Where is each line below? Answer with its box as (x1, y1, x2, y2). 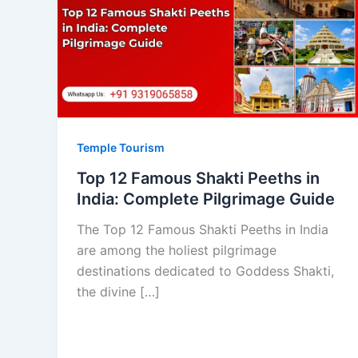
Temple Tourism (77, 140, 165, 154)
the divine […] (77, 283, 160, 300)
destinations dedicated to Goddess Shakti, (77, 262, 334, 279)
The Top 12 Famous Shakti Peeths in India (77, 221, 328, 237)
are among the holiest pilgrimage (77, 241, 276, 258)
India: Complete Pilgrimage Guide (77, 189, 335, 209)
